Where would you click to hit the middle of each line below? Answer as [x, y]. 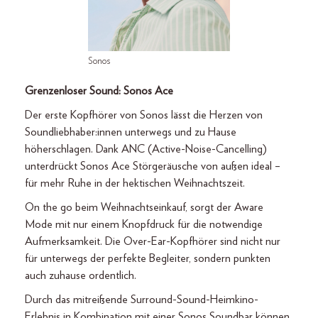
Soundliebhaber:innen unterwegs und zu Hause [131, 132]
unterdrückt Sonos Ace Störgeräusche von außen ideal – [153, 166]
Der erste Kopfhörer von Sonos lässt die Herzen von [144, 115]
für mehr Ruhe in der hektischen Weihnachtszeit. [135, 183]
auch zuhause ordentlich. [81, 275]
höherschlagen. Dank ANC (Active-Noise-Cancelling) [146, 149]
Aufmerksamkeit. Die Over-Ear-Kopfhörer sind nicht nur [153, 241]
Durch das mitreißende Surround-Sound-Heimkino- [142, 300]
